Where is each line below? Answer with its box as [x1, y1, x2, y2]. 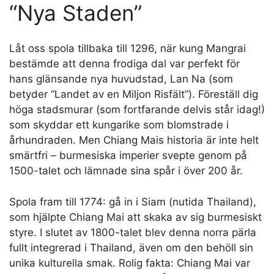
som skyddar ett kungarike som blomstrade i [9, 119, 229, 131]
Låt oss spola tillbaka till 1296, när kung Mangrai [9, 42, 246, 55]
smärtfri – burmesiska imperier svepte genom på [9, 149, 247, 162]
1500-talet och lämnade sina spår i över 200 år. [9, 165, 243, 177]
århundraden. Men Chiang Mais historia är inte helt [9, 134, 259, 147]
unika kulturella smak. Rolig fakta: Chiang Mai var [9, 256, 250, 269]
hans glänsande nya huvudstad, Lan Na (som [9, 73, 233, 86]
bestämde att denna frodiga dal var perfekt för [9, 57, 240, 70]
